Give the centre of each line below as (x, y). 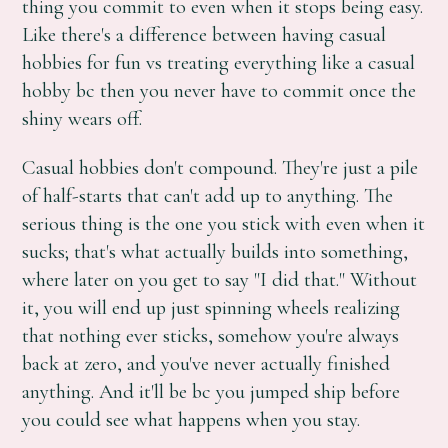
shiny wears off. (82, 119)
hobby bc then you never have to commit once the (219, 91)
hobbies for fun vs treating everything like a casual (219, 63)
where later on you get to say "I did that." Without (220, 279)
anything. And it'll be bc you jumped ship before (211, 391)
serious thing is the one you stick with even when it (224, 223)
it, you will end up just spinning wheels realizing (211, 307)
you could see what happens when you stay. (191, 419)
